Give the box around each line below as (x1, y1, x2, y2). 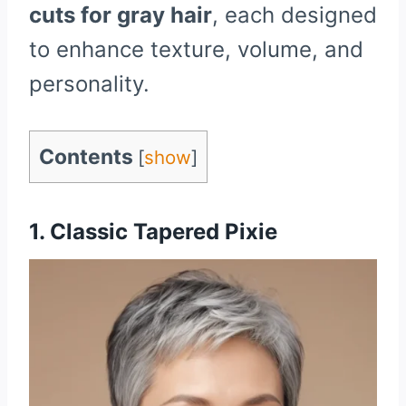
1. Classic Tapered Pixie (29, 217, 277, 245)
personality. (29, 70, 150, 97)
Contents (39, 143, 133, 169)
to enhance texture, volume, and (29, 35, 363, 63)
